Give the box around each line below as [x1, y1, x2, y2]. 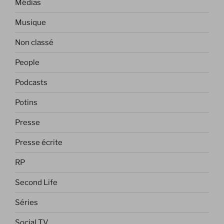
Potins [15, 97, 37, 107]
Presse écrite [15, 137, 62, 147]
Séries [15, 197, 38, 207]
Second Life [15, 177, 57, 187]
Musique [15, 17, 46, 27]
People [15, 57, 39, 67]
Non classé [15, 37, 53, 47]
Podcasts [15, 77, 47, 87]
